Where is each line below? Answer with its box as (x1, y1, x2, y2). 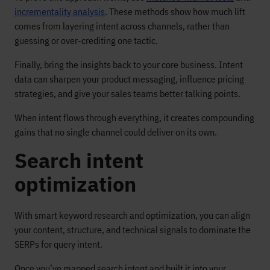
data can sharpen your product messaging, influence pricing (14, 73, 244, 85)
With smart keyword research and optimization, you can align (14, 209, 250, 221)
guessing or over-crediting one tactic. (14, 34, 158, 46)
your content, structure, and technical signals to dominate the (14, 224, 251, 236)
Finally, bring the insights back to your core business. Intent (14, 58, 243, 71)
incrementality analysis (14, 5, 105, 17)
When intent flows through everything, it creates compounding (14, 111, 254, 124)
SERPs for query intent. (14, 238, 102, 250)
